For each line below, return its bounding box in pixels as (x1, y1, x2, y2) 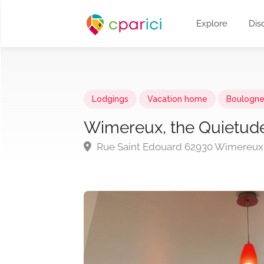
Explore (196, 18, 228, 29)
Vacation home (147, 94, 207, 104)
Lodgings (92, 94, 128, 104)
